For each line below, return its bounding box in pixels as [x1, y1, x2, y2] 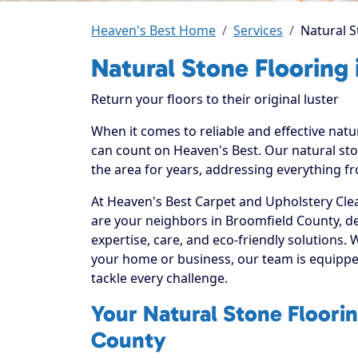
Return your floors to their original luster [91, 89, 339, 108]
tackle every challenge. [91, 268, 228, 287]
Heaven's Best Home [91, 21, 216, 39]
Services [233, 21, 283, 39]
